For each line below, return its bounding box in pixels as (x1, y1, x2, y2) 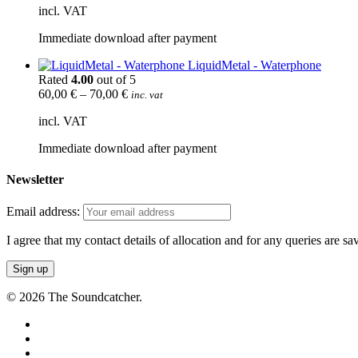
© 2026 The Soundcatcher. (6, 290, 142, 304)
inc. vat (131, 88, 163, 101)
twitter (38, 316, 70, 331)
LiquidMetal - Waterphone (188, 58, 321, 72)
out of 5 (93, 72, 136, 86)
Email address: (6, 205, 83, 219)
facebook (38, 331, 84, 345)
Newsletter (6, 172, 64, 186)
